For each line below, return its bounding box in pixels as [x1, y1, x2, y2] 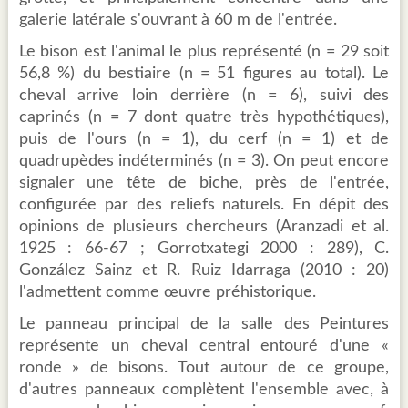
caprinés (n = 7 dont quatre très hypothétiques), [18, 109, 390, 127]
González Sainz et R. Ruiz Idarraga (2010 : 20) [18, 262, 390, 280]
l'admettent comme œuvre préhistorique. [18, 284, 316, 301]
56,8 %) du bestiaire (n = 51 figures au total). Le [18, 66, 390, 83]
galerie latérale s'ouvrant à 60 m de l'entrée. [18, 12, 337, 29]
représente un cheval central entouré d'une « [18, 338, 390, 355]
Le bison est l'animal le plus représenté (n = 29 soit [18, 44, 390, 61]
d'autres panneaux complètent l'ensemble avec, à [18, 382, 390, 399]
